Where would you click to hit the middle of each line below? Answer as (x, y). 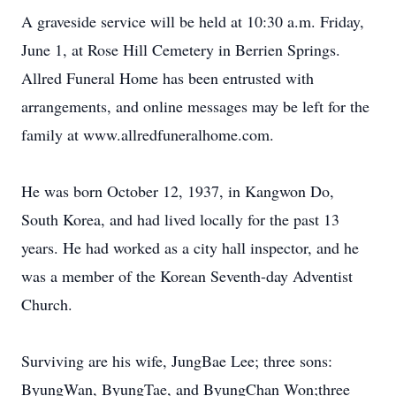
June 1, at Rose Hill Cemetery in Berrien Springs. (181, 49)
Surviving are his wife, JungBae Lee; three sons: (177, 361)
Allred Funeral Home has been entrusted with (168, 78)
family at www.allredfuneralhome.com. (148, 134)
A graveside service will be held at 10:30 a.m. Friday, (193, 21)
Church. (47, 304)
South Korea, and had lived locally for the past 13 (180, 219)
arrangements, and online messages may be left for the (195, 106)
